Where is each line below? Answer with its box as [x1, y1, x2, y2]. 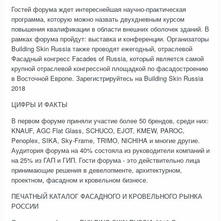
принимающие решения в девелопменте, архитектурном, [11, 165, 182, 175]
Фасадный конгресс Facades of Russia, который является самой [11, 54, 204, 64]
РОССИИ [11, 201, 38, 211]
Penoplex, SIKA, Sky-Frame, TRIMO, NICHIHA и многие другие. [11, 136, 200, 146]
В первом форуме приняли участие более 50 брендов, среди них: [11, 116, 209, 126]
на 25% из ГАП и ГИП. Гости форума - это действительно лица [11, 155, 200, 165]
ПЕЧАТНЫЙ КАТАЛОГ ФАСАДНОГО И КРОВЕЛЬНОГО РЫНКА [11, 191, 202, 201]
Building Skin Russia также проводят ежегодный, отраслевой [11, 44, 192, 54]
